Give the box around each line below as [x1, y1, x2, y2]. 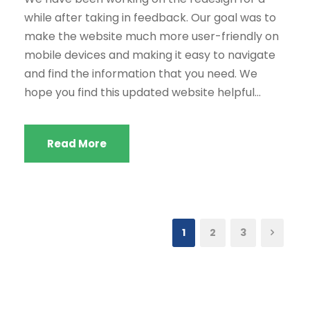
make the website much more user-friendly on [24, 28, 279, 44]
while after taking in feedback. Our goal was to [24, 10, 276, 26]
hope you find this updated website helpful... [24, 84, 261, 100]
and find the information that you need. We [24, 66, 257, 82]
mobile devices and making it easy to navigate [24, 47, 275, 63]
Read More [47, 136, 107, 151]
